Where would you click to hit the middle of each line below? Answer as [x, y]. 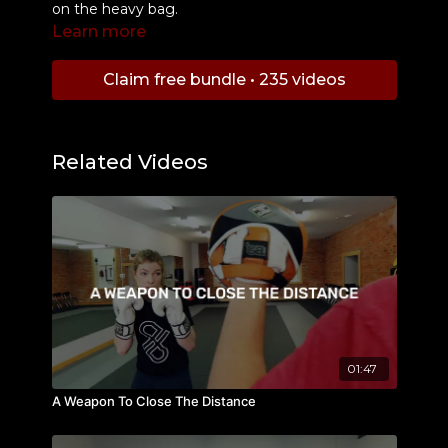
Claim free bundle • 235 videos [224, 79]
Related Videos [129, 161]
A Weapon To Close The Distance [153, 400]
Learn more [98, 31]
